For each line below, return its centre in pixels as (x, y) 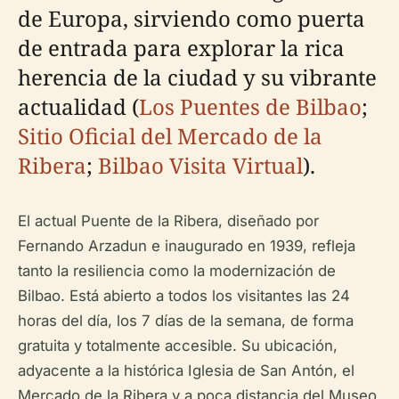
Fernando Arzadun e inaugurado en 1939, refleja (187, 246)
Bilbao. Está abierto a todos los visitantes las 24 (184, 296)
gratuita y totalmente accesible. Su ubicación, (178, 346)
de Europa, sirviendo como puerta (191, 18)
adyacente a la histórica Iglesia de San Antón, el (186, 370)
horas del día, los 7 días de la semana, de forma (186, 321)
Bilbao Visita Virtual (200, 165)
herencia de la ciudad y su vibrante (197, 77)
